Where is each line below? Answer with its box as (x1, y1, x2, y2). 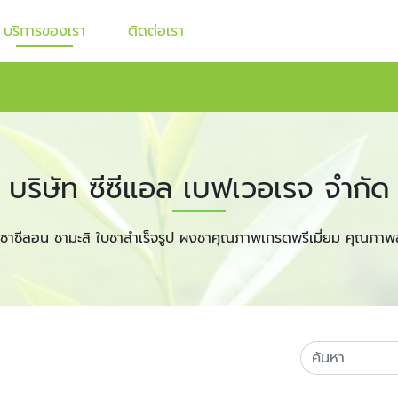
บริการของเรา (4, 20, 85, 42)
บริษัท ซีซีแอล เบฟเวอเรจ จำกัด (8, 167, 390, 211)
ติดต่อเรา (128, 20, 184, 42)
